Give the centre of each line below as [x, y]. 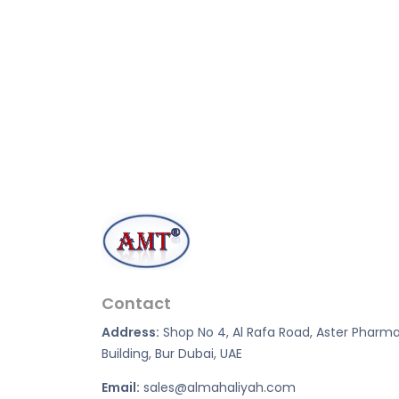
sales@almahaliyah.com [218, 387]
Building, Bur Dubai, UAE [172, 353]
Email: [121, 387]
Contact [136, 303]
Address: [130, 332]
